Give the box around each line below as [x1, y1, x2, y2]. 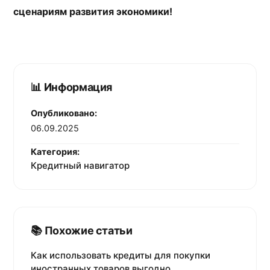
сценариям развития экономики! [13, 5, 173, 17]
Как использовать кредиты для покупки [31, 250, 211, 262]
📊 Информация [31, 80, 113, 93]
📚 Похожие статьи [31, 224, 133, 237]
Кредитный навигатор [31, 160, 130, 172]
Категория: [31, 146, 80, 157]
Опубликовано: [31, 107, 98, 118]
